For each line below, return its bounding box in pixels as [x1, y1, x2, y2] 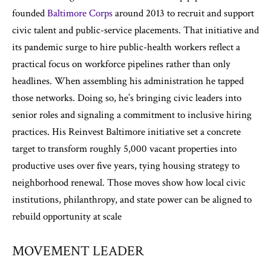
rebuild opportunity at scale [12, 210, 122, 223]
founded [12, 7, 47, 20]
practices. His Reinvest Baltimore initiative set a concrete [12, 125, 241, 139]
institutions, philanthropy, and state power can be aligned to [12, 193, 252, 206]
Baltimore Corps [47, 7, 113, 20]
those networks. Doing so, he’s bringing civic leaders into [12, 91, 241, 105]
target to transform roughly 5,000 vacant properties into [12, 142, 237, 155]
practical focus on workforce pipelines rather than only [12, 57, 230, 71]
